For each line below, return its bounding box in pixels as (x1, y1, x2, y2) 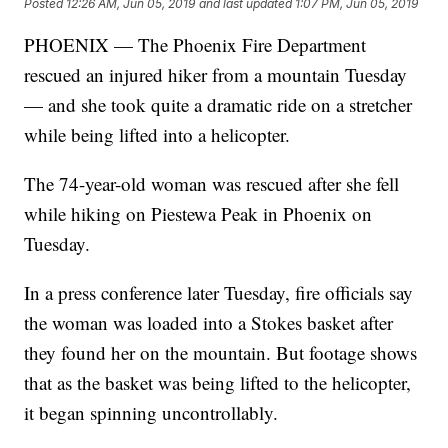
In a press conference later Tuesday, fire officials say (24, 280, 414, 306)
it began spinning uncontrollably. (24, 400, 279, 426)
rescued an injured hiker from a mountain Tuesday (24, 62, 408, 88)
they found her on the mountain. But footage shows (24, 340, 418, 366)
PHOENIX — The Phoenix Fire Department (24, 32, 367, 58)
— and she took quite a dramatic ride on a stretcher (24, 92, 413, 118)
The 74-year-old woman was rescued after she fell (24, 171, 400, 197)
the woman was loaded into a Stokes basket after (24, 310, 394, 336)
